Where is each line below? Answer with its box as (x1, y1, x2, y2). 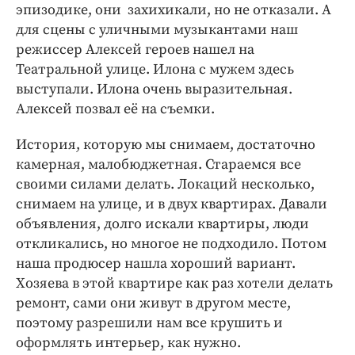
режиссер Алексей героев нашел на (16, 40, 254, 59)
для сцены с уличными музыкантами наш (16, 21, 298, 40)
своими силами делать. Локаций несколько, (16, 175, 315, 194)
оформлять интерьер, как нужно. (16, 334, 241, 353)
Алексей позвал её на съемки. (16, 100, 221, 119)
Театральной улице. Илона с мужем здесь (16, 60, 294, 79)
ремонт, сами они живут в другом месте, (16, 294, 291, 313)
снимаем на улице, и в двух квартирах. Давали (16, 195, 327, 214)
